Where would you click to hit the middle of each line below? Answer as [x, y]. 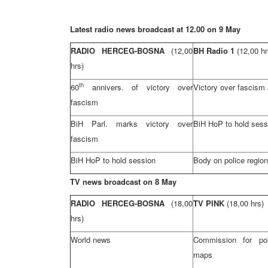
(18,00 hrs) [245, 203]
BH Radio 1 [215, 51]
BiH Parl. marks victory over [132, 124]
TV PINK [210, 203]
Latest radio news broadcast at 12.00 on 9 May [155, 29]
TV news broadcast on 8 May [123, 182]
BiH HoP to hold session [113, 160]
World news [91, 240]
